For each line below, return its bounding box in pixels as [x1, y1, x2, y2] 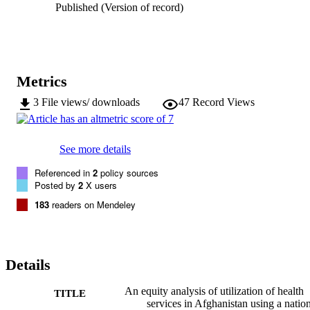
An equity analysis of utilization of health [125, 285, 304, 298]
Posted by [35, 179, 78, 192]
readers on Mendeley [49, 198, 136, 212]
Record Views [192, 96, 255, 109]
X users [83, 179, 117, 192]
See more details [60, 143, 131, 156]
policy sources [98, 166, 158, 180]
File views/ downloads [42, 96, 140, 109]
